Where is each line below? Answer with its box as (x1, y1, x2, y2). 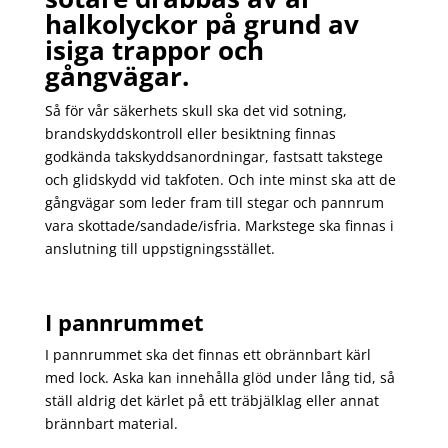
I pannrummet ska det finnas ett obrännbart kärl (44, 345, 371, 365)
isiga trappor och (44, 32, 264, 69)
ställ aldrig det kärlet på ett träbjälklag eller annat (44, 391, 379, 411)
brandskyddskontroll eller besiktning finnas (44, 124, 336, 144)
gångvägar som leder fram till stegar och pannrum (44, 193, 384, 213)
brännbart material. (44, 414, 178, 434)
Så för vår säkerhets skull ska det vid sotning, (44, 101, 347, 121)
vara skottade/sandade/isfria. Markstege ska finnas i (44, 216, 394, 236)
